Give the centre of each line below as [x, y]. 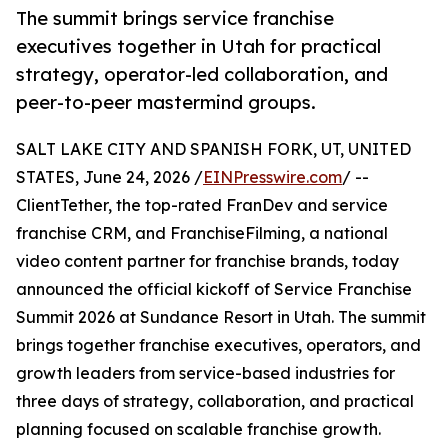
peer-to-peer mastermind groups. [166, 102]
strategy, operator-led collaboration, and [202, 74]
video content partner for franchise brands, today [207, 261]
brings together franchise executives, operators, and [218, 345]
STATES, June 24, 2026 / [109, 177]
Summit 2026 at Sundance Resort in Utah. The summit [221, 317]
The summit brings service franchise [175, 18]
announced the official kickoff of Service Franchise [214, 289]
